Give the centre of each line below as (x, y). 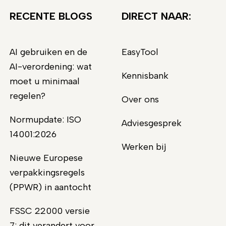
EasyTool (140, 52)
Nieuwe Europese (46, 158)
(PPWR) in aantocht (51, 187)
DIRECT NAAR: (156, 16)
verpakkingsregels (47, 172)
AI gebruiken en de (49, 52)
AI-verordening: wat (51, 66)
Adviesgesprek (151, 123)
